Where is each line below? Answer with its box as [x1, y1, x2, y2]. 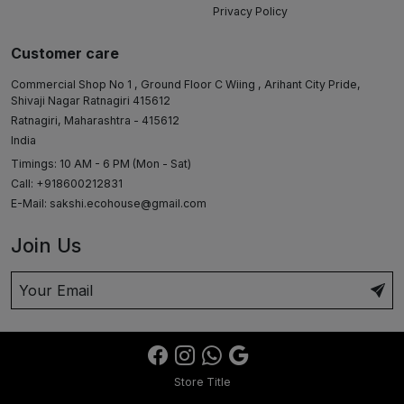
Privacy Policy [213, 4, 288, 18]
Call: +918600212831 [11, 176, 123, 190]
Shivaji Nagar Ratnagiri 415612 [11, 93, 170, 107]
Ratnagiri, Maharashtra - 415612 [11, 113, 179, 127]
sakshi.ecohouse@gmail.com [50, 196, 207, 210]
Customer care [11, 43, 119, 62]
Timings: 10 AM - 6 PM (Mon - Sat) [11, 156, 191, 170]
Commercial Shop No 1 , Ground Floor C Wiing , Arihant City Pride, [11, 77, 361, 91]
